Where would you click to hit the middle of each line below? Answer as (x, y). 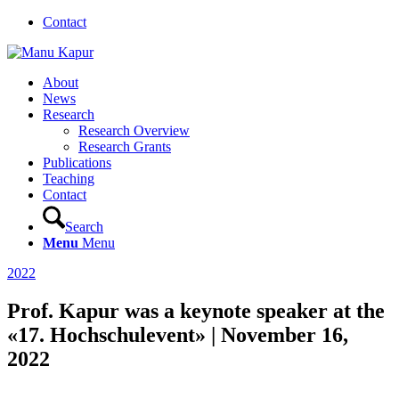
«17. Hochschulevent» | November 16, (178, 334)
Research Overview (134, 130)
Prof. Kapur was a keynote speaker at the (196, 310)
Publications (77, 163)
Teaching (69, 179)
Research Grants (125, 147)
